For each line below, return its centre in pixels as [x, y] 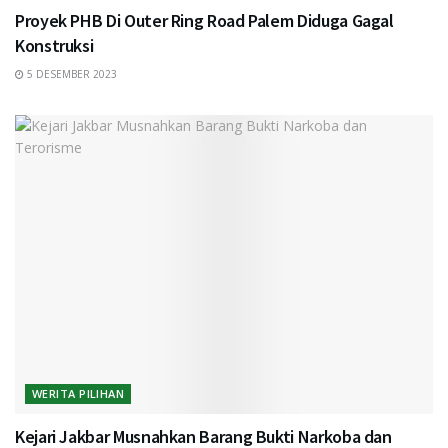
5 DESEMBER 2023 [70, 73]
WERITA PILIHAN [78, 393]
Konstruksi [54, 45]
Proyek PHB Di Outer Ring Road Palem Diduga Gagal [204, 20]
